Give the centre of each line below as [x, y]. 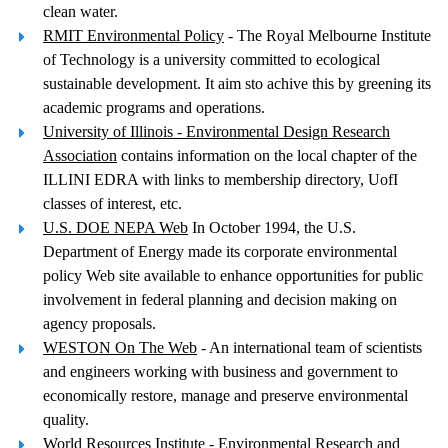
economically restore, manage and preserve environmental [225, 395]
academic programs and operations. [154, 107]
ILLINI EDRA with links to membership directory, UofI [220, 179]
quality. [66, 419]
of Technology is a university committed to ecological [211, 59]
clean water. [80, 11]
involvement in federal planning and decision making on [220, 299]
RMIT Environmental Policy [133, 35]
